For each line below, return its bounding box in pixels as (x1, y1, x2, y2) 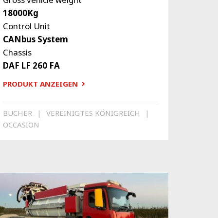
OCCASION (2, 119, 39, 129)
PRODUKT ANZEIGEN (2, 79, 78, 89)
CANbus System (2, 34, 68, 45)
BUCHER (2, 108, 32, 118)
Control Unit (2, 20, 50, 32)
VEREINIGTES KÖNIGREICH (46, 108, 140, 118)
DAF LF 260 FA (2, 60, 60, 72)
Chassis (2, 47, 32, 58)
